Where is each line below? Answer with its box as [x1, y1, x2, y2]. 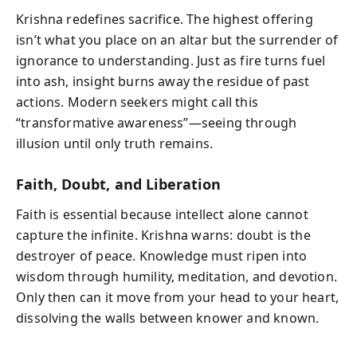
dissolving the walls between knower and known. [16, 309, 320, 327]
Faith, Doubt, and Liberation [16, 174, 222, 194]
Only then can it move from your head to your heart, [16, 288, 339, 306]
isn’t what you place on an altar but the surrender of [16, 30, 339, 49]
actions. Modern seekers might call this [16, 92, 259, 111]
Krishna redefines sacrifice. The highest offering [16, 10, 313, 28]
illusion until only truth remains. [16, 134, 214, 152]
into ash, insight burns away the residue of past [16, 72, 310, 90]
